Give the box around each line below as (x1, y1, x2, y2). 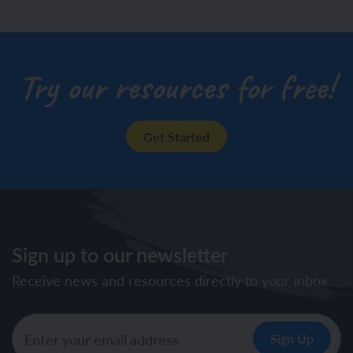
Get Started (143, 127, 210, 146)
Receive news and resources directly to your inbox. (12, 270, 331, 290)
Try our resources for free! (19, 65, 334, 110)
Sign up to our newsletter (12, 240, 228, 268)
